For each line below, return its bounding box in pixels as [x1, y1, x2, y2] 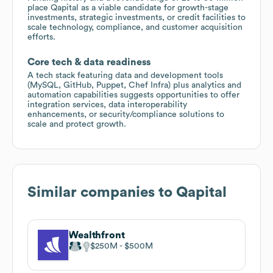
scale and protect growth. [27, 119, 126, 129]
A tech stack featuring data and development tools [27, 71, 223, 80]
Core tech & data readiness [27, 57, 151, 67]
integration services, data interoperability [27, 100, 187, 109]
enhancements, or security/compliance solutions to [27, 110, 224, 119]
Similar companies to [27, 185, 176, 200]
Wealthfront [68, 230, 125, 240]
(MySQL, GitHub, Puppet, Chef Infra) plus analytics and [27, 80, 241, 90]
